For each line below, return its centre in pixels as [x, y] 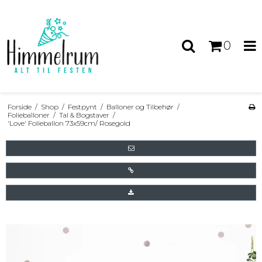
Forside [19, 106]
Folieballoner [28, 115]
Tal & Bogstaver [84, 115]
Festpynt [82, 106]
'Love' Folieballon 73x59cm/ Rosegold [69, 123]
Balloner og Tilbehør [140, 106]
